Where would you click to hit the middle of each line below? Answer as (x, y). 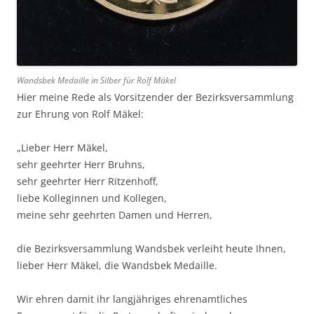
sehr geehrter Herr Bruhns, (81, 165)
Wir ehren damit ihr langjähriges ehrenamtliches (132, 299)
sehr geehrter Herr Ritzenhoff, (88, 182)
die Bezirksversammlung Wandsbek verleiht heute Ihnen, (151, 249)
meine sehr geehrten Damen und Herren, (115, 215)
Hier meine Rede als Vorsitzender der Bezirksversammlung (155, 97)
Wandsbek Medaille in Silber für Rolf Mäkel (96, 81)
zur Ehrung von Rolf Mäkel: (80, 114)
